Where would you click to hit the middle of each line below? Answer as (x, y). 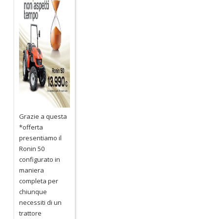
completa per (39, 181)
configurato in (40, 159)
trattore (31, 213)
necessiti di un (41, 202)
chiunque (33, 191)
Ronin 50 (32, 148)
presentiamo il (41, 138)
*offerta (31, 127)
